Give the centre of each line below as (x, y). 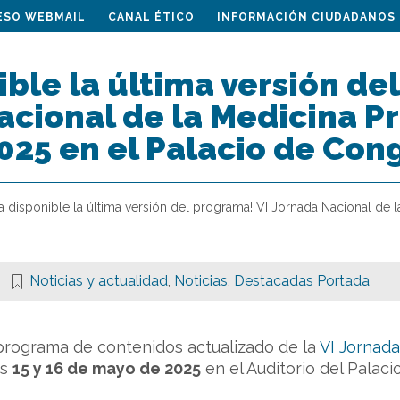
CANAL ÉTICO (151, 17)
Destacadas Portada (302, 281)
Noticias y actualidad (99, 281)
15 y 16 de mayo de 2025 (107, 368)
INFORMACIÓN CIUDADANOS (306, 17)
